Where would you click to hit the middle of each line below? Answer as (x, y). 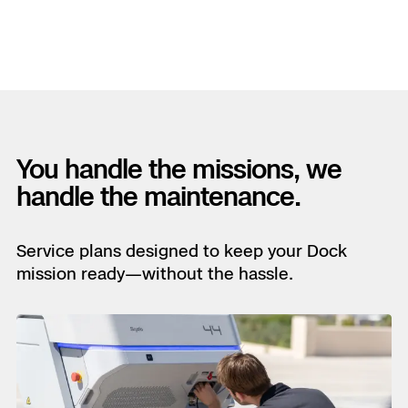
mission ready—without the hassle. (155, 274)
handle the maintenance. (158, 197)
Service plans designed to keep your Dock (182, 251)
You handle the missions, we (179, 169)
